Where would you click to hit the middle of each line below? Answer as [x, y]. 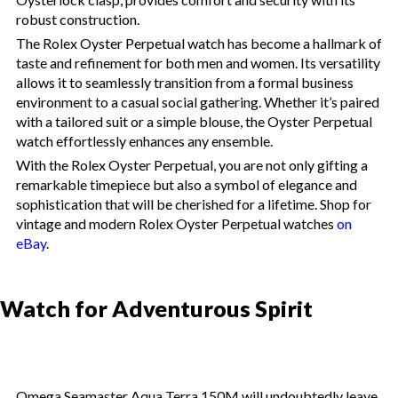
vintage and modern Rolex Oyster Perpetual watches [176, 223]
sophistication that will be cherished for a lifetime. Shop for [194, 203]
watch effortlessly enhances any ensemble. [144, 140]
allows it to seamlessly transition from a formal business [185, 82]
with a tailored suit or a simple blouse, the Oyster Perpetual [194, 121]
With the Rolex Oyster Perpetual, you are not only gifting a [192, 164]
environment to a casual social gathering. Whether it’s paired [198, 101]
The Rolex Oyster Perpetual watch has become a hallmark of [199, 43]
